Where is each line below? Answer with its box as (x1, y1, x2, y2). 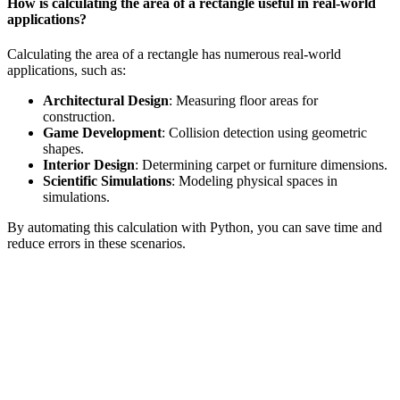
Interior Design (43, 157, 135, 173)
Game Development (43, 125, 162, 141)
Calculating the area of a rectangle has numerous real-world (7, 46, 341, 62)
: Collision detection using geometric (162, 125, 367, 141)
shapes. (43, 141, 84, 157)
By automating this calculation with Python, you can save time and (7, 220, 382, 236)
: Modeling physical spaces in (171, 173, 337, 189)
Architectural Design (43, 93, 169, 109)
